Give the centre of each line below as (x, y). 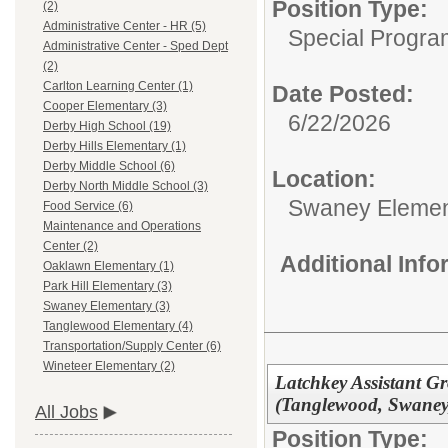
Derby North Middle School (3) (125, 186)
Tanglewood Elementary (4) (118, 326)
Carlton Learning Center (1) (118, 86)
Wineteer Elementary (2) (109, 366)
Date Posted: (343, 94)
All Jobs (66, 412)
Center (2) (70, 246)
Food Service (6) (88, 206)
